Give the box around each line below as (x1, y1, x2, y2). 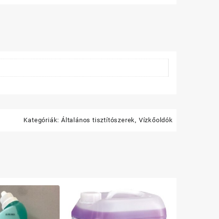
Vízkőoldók (138, 116, 173, 124)
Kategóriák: (23, 116, 61, 124)
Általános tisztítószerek (61, 116, 135, 124)
